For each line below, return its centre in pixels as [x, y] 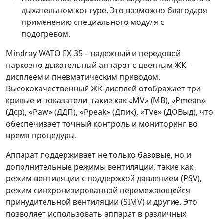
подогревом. [46, 34]
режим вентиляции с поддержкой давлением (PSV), [104, 179]
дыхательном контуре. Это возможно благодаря [114, 11]
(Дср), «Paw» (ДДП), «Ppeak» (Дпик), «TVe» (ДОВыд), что [109, 112]
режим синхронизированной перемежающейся [98, 190]
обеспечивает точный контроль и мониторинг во [102, 124]
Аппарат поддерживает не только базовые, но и [99, 155]
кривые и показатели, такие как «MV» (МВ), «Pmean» [106, 100]
